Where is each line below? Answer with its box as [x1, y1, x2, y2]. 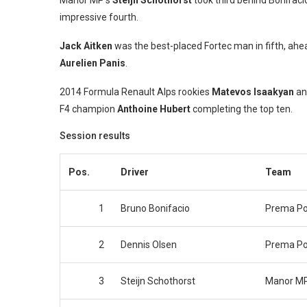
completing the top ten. [191, 103, 293, 115]
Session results [60, 130, 130, 142]
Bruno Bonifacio [121, 203, 190, 214]
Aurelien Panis [60, 58, 125, 69]
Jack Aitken [60, 40, 112, 52]
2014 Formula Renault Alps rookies [60, 86, 212, 98]
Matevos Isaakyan [212, 86, 294, 98]
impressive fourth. [60, 12, 138, 23]
